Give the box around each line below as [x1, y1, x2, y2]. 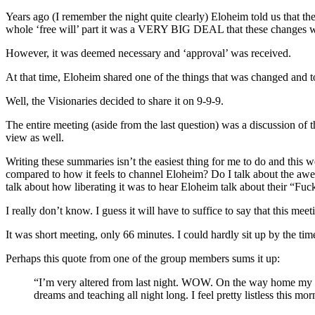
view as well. [6, 131, 64, 143]
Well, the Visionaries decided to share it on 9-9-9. [6, 94, 224, 107]
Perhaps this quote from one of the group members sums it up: [6, 252, 280, 264]
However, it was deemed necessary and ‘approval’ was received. [6, 46, 291, 59]
